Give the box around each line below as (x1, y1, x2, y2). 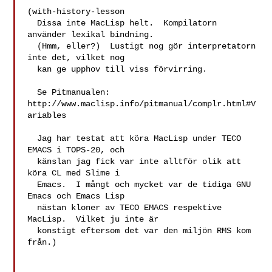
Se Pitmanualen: (27, 87, 38, 97)
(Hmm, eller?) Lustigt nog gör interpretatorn (27, 41, 38, 51)
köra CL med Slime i (27, 168, 120, 178)
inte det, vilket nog (27, 53, 125, 63)
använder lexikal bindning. (27, 30, 154, 39)
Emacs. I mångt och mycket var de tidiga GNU (27, 180, 38, 189)
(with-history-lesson (27, 7, 125, 16)
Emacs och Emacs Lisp (27, 191, 125, 201)
